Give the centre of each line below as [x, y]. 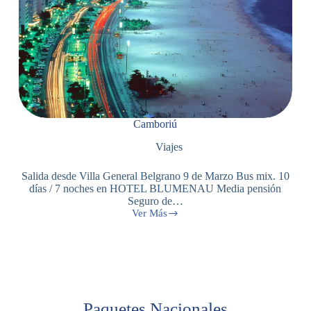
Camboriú [155, 124]
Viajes [169, 146]
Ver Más [149, 213]
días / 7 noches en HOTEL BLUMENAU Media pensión [155, 188]
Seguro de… [155, 201]
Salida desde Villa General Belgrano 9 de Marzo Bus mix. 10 [155, 176]
